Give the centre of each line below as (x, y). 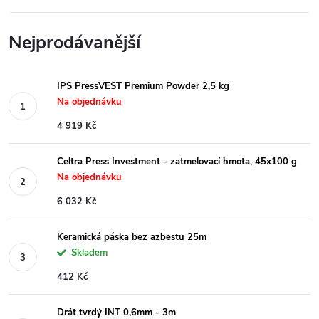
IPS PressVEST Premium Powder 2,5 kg (143, 86)
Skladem (89, 253)
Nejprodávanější (74, 43)
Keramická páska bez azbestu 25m (132, 237)
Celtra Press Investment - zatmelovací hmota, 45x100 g (177, 162)
